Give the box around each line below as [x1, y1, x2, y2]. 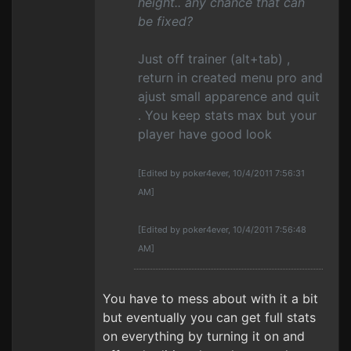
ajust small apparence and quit [138, 89, 320, 104]
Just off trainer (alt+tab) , [138, 51, 290, 67]
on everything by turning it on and [103, 328, 305, 344]
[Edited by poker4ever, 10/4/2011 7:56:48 [138, 224, 306, 235]
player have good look [138, 126, 272, 142]
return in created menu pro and [138, 70, 323, 85]
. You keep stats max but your [138, 107, 317, 123]
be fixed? [138, 13, 193, 29]
